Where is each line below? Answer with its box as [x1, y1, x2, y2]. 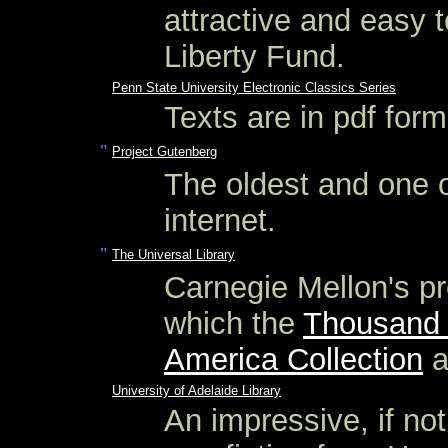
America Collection [164, 342, 423, 377]
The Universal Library [112, 247, 235, 262]
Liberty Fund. [164, 39, 345, 74]
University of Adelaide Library [112, 383, 281, 398]
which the [164, 306, 303, 341]
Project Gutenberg [112, 144, 217, 159]
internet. [164, 203, 276, 238]
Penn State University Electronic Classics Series [112, 80, 396, 95]
